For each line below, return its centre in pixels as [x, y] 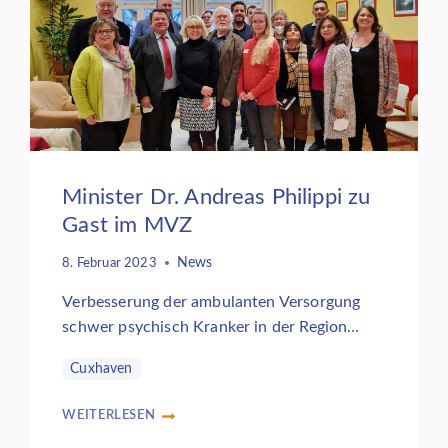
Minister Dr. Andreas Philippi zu [216, 197]
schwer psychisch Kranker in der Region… [211, 326]
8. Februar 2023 [109, 262]
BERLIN [85, 21]
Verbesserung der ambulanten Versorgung [211, 301]
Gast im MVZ [127, 225]
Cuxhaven [101, 368]
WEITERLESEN [109, 414]
